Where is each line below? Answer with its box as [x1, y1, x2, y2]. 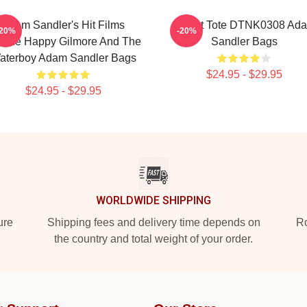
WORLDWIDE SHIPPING [96, 194, 211, 207]
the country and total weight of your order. [54, 233, 253, 245]
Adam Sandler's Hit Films [1, 19, 125, 31]
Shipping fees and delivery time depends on [47, 217, 260, 228]
